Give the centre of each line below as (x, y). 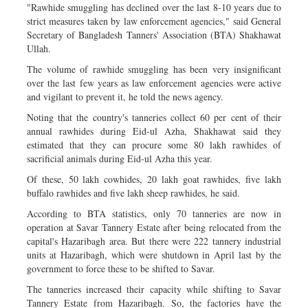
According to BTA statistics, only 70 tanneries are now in (154, 213)
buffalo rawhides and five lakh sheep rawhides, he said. (133, 192)
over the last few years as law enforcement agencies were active (154, 82)
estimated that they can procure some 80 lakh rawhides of (154, 144)
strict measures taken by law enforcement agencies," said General (154, 21)
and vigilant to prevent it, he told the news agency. (125, 96)
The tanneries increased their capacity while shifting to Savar (154, 289)
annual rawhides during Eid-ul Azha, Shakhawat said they (154, 131)
